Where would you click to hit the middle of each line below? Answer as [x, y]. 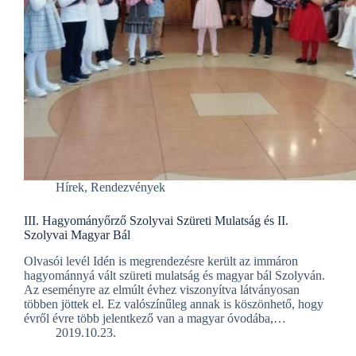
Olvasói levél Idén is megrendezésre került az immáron [161, 261]
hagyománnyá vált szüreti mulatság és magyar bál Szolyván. [174, 276]
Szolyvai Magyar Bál [77, 235]
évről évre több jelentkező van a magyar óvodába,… [155, 319]
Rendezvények [128, 188]
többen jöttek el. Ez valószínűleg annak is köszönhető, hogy [174, 304]
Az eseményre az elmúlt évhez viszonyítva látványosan [162, 290]
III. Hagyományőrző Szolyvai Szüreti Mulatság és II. [156, 221]
